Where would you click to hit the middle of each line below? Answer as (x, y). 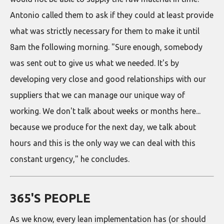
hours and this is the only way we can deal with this (103, 143)
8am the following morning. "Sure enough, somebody (106, 47)
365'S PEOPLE (50, 198)
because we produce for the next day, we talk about (103, 127)
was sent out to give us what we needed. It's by (94, 63)
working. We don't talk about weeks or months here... (105, 111)
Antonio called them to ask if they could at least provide (112, 15)
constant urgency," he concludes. (70, 159)
